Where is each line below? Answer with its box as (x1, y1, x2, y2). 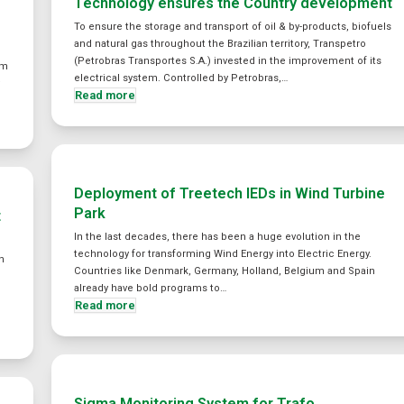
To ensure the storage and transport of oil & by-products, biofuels (74, 21, 392, 32)
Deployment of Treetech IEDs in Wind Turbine (74, 185, 386, 202)
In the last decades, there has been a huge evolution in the (74, 231, 362, 243)
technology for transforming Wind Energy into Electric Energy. (74, 248, 372, 260)
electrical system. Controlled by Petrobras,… (74, 72, 289, 84)
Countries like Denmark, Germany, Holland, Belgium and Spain (74, 265, 376, 277)
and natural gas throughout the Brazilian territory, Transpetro (74, 38, 367, 50)
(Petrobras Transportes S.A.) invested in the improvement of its (74, 55, 382, 67)
